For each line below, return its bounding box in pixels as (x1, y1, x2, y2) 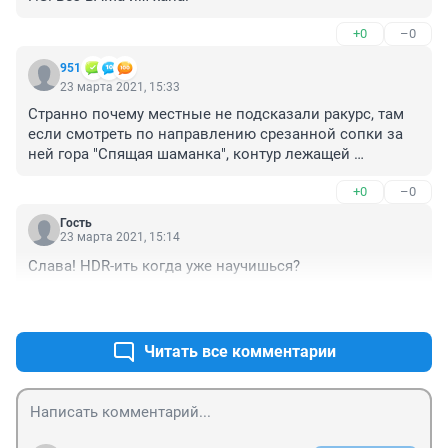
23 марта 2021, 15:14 (60, 230, 180, 245)
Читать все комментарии (144, 342, 336, 362)
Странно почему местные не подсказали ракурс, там (28, 105, 404, 124)
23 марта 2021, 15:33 (60, 80, 180, 95)
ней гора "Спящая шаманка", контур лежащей (28, 145, 350, 164)
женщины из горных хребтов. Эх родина (28, 165, 314, 184)
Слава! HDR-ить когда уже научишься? (28, 257, 300, 276)
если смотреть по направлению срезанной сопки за (28, 125, 403, 144)
